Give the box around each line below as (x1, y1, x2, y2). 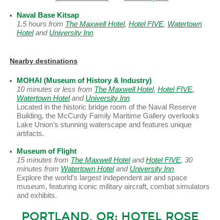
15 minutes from (17, 156, 71, 165)
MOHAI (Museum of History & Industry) (17, 76, 152, 85)
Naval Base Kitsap (17, 11, 79, 20)
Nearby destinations (10, 57, 78, 65)
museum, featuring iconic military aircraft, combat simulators (17, 182, 210, 191)
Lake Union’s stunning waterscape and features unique (17, 120, 192, 129)
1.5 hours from (17, 20, 65, 28)
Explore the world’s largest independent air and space (17, 173, 187, 182)
